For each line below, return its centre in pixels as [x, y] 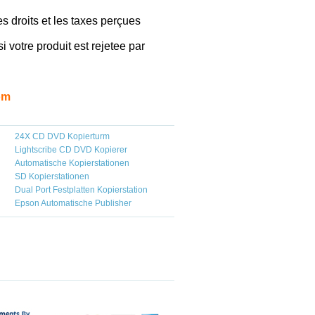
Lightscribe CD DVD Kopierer [71, 150]
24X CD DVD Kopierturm [62, 136]
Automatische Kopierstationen [72, 163]
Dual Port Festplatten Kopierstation [81, 190]
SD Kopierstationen [52, 176]
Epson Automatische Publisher [73, 203]
